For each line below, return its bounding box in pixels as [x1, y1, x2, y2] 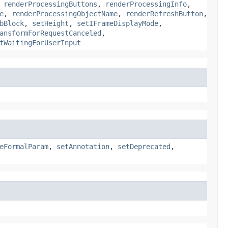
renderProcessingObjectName [12, 9, 118, 18]
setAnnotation [56, 142, 109, 151]
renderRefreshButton [126, 9, 203, 18]
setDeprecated [118, 142, 170, 151]
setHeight [32, 19, 69, 27]
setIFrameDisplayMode [77, 19, 158, 27]
